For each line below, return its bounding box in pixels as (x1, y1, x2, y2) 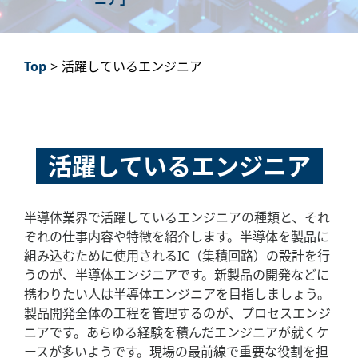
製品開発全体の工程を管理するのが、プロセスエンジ (24, 304, 331, 322)
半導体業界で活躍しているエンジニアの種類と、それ (24, 209, 330, 226)
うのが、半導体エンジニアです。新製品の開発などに (24, 266, 329, 284)
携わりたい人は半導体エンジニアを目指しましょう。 (24, 285, 330, 303)
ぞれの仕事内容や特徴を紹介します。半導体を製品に (24, 228, 329, 245)
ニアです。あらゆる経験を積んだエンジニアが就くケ (24, 324, 329, 341)
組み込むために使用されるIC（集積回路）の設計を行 (24, 247, 330, 265)
